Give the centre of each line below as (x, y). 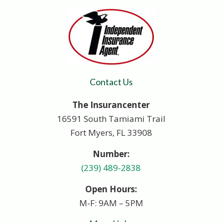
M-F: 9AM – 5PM (111, 203)
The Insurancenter (111, 105)
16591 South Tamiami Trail (111, 119)
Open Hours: (111, 189)
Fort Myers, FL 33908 (111, 133)
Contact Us (111, 82)
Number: (111, 154)
